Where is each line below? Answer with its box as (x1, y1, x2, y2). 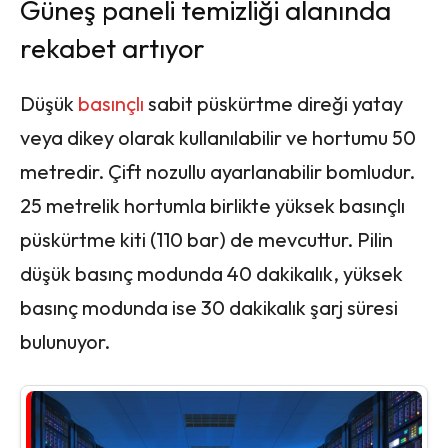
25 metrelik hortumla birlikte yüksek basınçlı (20, 192, 405, 218)
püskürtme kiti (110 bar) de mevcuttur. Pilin (20, 226, 393, 252)
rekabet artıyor (20, 30, 205, 65)
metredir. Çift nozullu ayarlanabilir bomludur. (20, 158, 415, 184)
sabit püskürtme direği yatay (148, 90, 403, 116)
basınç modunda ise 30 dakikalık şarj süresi (20, 294, 398, 320)
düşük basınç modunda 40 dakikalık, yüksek (20, 260, 403, 286)
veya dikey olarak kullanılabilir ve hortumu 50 (20, 124, 416, 150)
